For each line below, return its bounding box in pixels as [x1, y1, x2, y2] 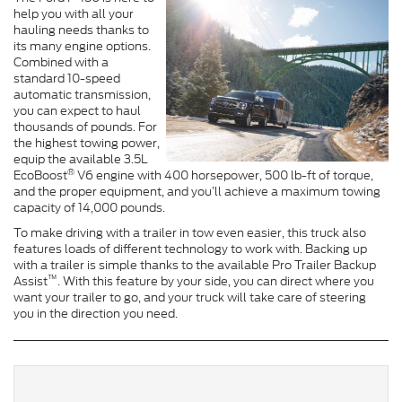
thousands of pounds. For [13, 118, 157, 135]
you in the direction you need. [13, 305, 178, 322]
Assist [13, 273, 48, 290]
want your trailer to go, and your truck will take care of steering [13, 289, 366, 306]
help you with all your [13, 5, 134, 22]
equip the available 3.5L [13, 151, 148, 168]
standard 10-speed [13, 70, 120, 87]
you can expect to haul [13, 102, 141, 119]
